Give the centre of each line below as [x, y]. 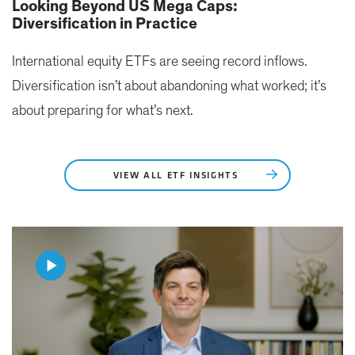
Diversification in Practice [105, 23]
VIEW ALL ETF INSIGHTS [177, 176]
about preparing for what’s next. [103, 111]
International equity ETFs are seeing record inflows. [160, 61]
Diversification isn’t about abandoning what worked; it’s [169, 86]
